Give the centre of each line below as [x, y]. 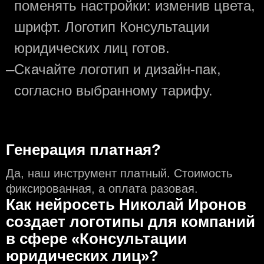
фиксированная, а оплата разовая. [102, 189]
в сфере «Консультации [96, 239]
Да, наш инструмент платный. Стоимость [119, 174]
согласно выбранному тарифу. [113, 91]
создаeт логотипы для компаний [131, 222]
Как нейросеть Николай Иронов [126, 205]
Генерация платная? [83, 150]
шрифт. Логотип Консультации [112, 27]
